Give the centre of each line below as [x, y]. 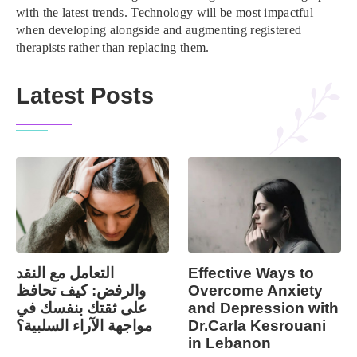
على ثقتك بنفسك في [81, 308]
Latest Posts [85, 95]
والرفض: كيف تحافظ [81, 290]
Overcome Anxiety [256, 290]
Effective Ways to [251, 273]
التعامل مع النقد [65, 273]
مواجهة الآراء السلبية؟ [84, 325]
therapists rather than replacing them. [113, 47]
